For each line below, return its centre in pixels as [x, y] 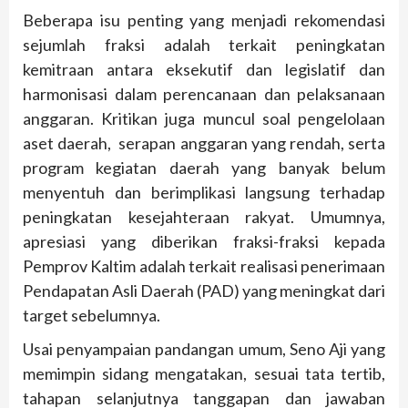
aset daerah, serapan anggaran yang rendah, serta [204, 143]
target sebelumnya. [92, 315]
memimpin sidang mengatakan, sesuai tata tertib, [204, 373]
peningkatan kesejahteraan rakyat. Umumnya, [204, 216]
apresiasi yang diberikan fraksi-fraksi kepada [204, 241]
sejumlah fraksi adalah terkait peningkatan [204, 44]
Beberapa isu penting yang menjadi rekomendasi [204, 20]
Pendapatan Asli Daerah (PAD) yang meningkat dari [204, 290]
